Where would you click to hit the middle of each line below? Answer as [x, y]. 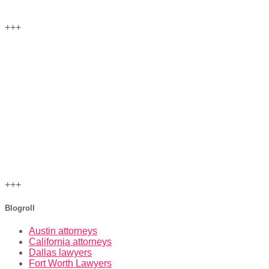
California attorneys [70, 242]
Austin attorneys [63, 231]
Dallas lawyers [60, 253]
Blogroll [20, 208]
